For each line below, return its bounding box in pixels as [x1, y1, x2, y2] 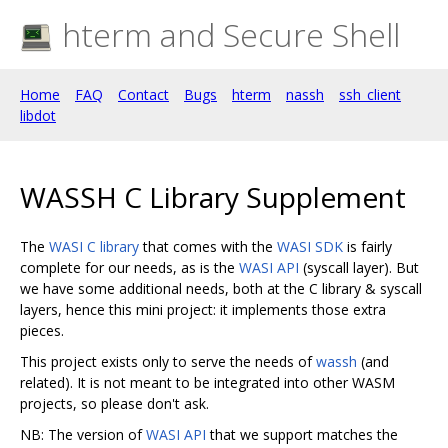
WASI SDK [277, 236, 343, 256]
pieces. [20, 320, 64, 340]
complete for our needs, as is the [20, 257, 239, 277]
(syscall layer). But [299, 257, 419, 277]
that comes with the [139, 236, 277, 256]
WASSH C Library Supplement [20, 177, 406, 216]
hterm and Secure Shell [62, 13, 400, 56]
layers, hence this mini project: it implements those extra [20, 299, 386, 319]
